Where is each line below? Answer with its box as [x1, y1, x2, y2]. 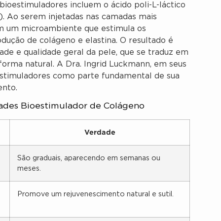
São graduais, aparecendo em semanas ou [17, 155, 160, 162]
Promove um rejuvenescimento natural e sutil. [17, 191, 174, 198]
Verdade [84, 128, 115, 137]
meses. [17, 165, 41, 172]
